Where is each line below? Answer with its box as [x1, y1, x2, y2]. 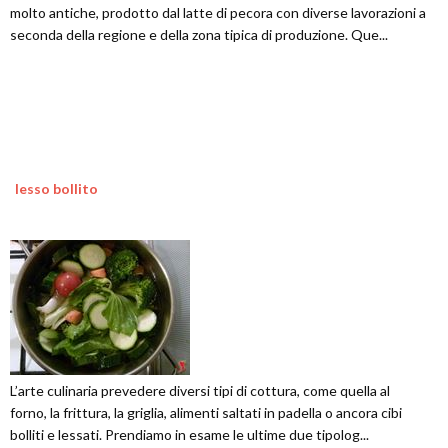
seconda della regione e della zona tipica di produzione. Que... [10, 25, 388, 43]
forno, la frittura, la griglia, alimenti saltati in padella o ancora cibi [10, 403, 402, 421]
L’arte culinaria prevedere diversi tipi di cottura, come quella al [10, 381, 390, 399]
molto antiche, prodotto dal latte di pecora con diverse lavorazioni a [10, 3, 426, 21]
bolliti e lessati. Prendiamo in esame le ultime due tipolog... [10, 425, 369, 443]
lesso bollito [15, 179, 98, 197]
